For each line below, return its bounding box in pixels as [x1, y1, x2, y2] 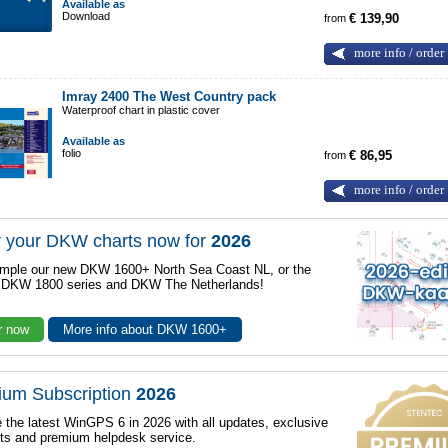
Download [62, 10, 111, 22]
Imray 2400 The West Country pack [62, 89, 281, 104]
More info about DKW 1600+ [63, 322, 228, 337]
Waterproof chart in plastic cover [62, 104, 224, 116]
